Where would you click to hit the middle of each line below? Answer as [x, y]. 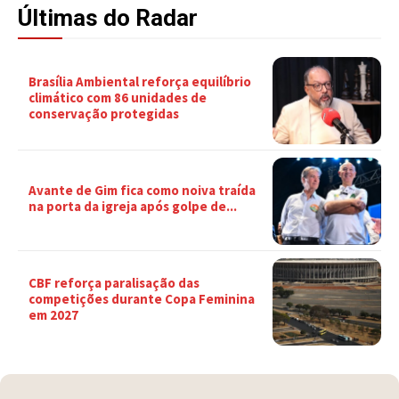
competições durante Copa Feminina [142, 299]
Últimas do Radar [108, 17]
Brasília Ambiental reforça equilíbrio [140, 82]
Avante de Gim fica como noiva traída [142, 191]
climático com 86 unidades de [118, 98]
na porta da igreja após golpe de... [133, 207]
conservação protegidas [104, 114]
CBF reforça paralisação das [114, 283]
